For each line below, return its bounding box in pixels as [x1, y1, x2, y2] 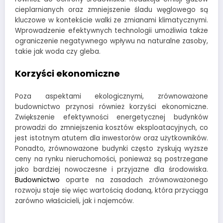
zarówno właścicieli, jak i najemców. [15, 196, 134, 206]
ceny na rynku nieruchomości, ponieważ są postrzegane [15, 154, 208, 164]
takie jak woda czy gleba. [15, 47, 101, 57]
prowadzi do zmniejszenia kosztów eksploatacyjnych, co [15, 123, 208, 133]
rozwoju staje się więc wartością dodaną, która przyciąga [15, 186, 208, 196]
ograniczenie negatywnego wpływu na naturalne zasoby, [15, 36, 208, 46]
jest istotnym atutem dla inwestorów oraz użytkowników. [15, 133, 208, 143]
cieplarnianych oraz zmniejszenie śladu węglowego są [15, 5, 208, 15]
